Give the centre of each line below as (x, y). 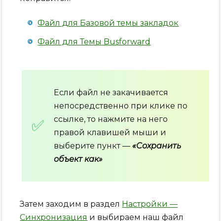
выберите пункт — (93, 146)
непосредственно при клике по (121, 106)
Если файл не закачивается (111, 92)
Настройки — (150, 204)
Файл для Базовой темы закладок (108, 23)
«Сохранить (157, 146)
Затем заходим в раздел (71, 204)
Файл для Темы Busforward (94, 42)
